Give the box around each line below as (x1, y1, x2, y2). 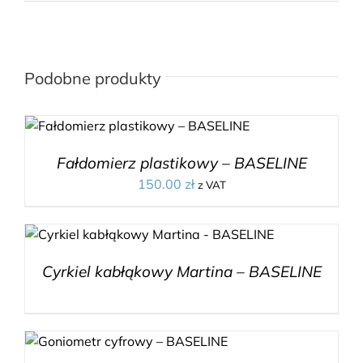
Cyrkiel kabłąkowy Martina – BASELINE (41, 262, 322, 282)
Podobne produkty (24, 68, 161, 89)
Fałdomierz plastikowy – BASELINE (56, 153, 307, 173)
